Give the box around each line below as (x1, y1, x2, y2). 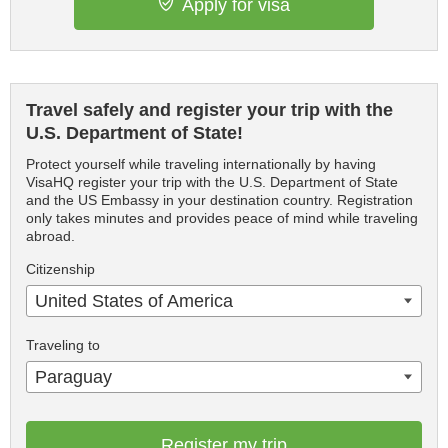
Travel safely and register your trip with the (26, 100, 393, 120)
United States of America (35, 291, 233, 311)
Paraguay (35, 367, 112, 387)
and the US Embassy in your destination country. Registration (26, 192, 413, 208)
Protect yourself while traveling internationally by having (26, 156, 376, 172)
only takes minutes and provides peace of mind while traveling (26, 210, 418, 226)
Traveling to (26, 337, 100, 353)
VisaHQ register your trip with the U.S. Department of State (26, 174, 398, 190)
